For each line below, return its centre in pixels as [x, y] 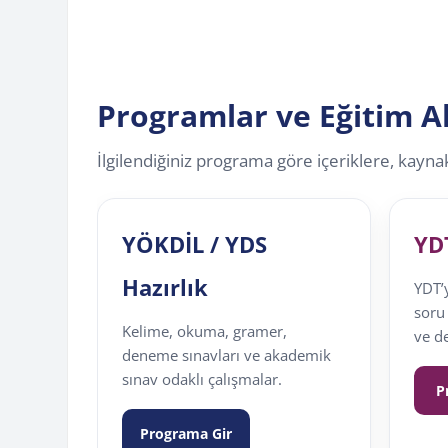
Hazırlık [165, 287]
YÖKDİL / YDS [195, 244]
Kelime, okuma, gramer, [205, 331]
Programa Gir [186, 434]
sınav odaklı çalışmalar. [202, 379]
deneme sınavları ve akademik [227, 355]
